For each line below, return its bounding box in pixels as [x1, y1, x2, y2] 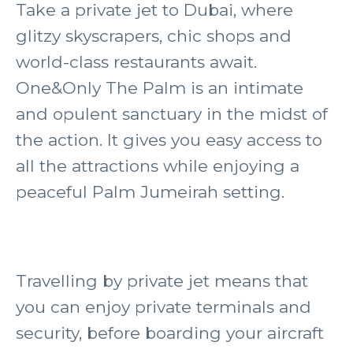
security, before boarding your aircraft [16, 323, 324, 343]
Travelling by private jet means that [16, 271, 308, 291]
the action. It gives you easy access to [16, 130, 322, 150]
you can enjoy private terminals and [16, 297, 311, 317]
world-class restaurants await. [16, 52, 257, 72]
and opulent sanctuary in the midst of [16, 104, 328, 124]
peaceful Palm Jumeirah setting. [16, 182, 284, 202]
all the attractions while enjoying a [16, 156, 299, 176]
